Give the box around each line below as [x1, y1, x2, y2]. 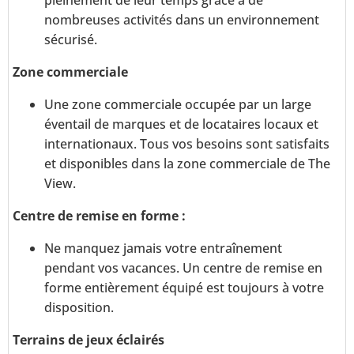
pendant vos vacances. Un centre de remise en [44, 259, 322, 277]
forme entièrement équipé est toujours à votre [44, 279, 324, 297]
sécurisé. [44, 31, 97, 49]
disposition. [44, 299, 114, 317]
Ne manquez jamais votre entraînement [44, 239, 282, 258]
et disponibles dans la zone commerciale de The [44, 155, 330, 173]
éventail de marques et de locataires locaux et [44, 115, 318, 134]
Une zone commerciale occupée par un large [44, 96, 311, 114]
